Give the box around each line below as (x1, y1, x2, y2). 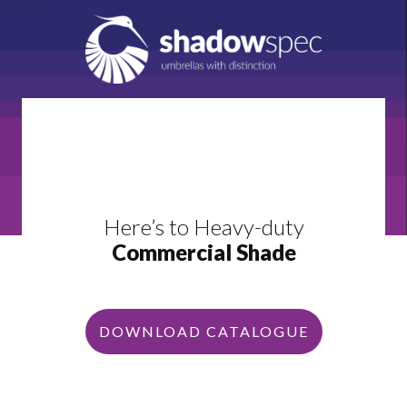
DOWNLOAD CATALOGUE (98, 322, 309, 340)
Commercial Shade (111, 238, 296, 265)
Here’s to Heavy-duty (103, 213, 304, 240)
